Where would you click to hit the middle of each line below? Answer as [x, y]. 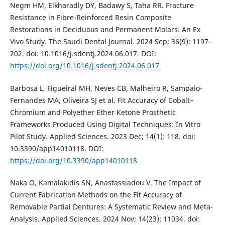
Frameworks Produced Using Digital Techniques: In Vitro [105, 124]
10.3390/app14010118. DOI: [57, 148]
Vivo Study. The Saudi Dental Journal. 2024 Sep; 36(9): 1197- [110, 42]
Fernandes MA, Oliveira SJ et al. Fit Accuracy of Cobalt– [101, 100]
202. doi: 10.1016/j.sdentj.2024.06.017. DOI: [83, 54]
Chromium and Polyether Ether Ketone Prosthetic [93, 112]
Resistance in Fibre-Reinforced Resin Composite [90, 18]
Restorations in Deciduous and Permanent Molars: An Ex [105, 30]
